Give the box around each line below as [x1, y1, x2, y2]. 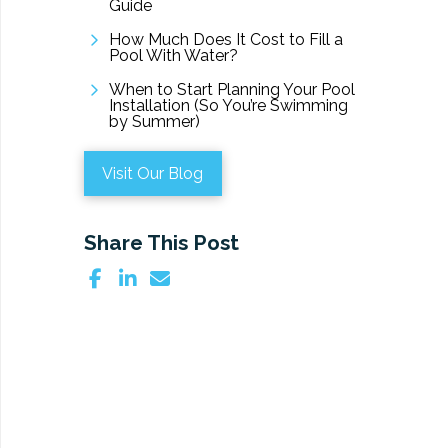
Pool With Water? [108, 46, 238, 66]
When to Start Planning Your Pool [108, 80, 355, 100]
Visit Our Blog [102, 163, 204, 183]
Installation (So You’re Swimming [108, 96, 348, 116]
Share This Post [83, 229, 239, 255]
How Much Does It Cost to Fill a [108, 30, 343, 50]
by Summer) [108, 112, 200, 132]
